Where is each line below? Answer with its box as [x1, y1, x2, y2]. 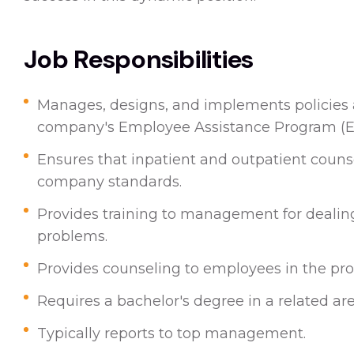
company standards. [37, 173, 182, 190]
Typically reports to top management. [37, 325, 306, 342]
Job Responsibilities [24, 43, 254, 76]
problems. [37, 228, 107, 245]
